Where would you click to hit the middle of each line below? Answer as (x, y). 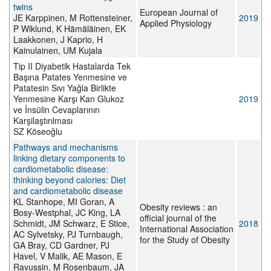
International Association (187, 229)
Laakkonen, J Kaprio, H (58, 40)
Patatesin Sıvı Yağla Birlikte (65, 88)
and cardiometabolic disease (68, 191)
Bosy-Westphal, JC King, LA (67, 213)
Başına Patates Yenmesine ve (70, 77)
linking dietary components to (69, 158)
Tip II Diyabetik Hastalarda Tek (72, 66)
